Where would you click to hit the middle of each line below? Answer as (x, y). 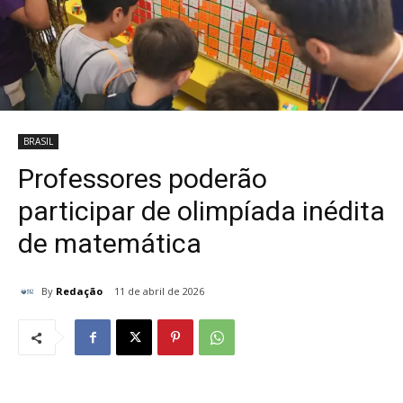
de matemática (110, 244)
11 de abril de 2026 (159, 291)
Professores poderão (143, 179)
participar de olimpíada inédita (201, 211)
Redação (79, 291)
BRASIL (38, 142)
